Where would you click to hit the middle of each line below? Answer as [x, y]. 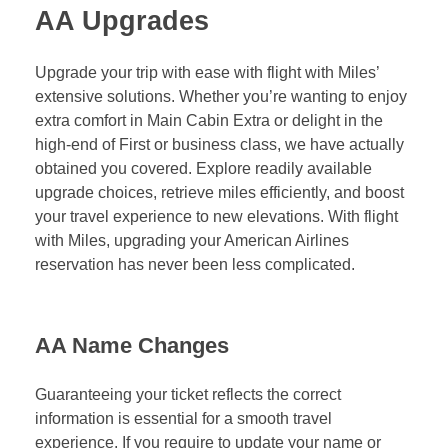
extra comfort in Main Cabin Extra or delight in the [209, 121]
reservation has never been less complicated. [195, 265]
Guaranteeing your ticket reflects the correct [188, 394]
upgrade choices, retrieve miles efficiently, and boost [219, 193]
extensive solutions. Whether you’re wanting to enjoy [221, 97]
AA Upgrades [122, 21]
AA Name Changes [132, 346]
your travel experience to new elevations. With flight [216, 217]
